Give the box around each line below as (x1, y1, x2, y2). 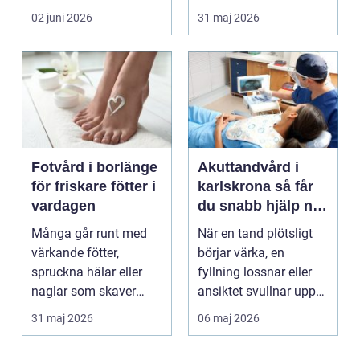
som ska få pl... (31, 2, 118, 18)
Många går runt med (31, 226, 147, 242)
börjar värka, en (198, 245, 284, 261)
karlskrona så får (198, 178, 275, 195)
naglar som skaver (31, 284, 136, 300)
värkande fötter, (31, 245, 119, 261)
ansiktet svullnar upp (198, 284, 316, 300)
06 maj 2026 (198, 312, 260, 325)
